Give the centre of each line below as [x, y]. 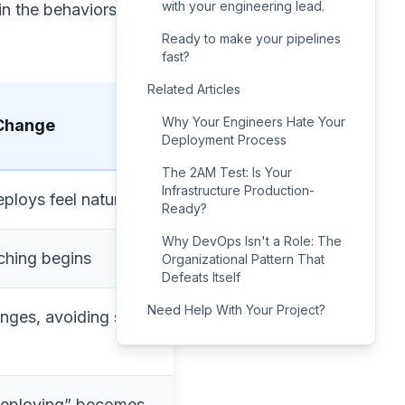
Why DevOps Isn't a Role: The [252, 241]
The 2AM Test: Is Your [227, 172]
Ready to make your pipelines [251, 38]
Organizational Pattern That [243, 259]
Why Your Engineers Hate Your [254, 122]
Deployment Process [224, 140]
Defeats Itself [201, 277]
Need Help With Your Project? [236, 310]
